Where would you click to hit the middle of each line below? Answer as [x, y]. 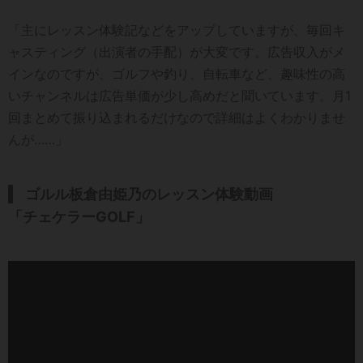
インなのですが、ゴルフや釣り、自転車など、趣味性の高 [177, 74]
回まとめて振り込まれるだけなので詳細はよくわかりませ [177, 118]
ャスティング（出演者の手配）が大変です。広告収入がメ [177, 52]
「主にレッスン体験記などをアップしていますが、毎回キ [177, 30]
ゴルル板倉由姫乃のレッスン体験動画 [149, 194]
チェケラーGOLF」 [86, 217]
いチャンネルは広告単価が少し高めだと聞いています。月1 [179, 96]
